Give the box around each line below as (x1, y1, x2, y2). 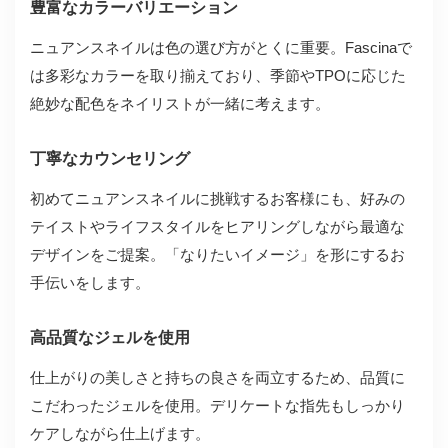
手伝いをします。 (30, 273, 150, 291)
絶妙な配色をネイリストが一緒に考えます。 (30, 94, 330, 112)
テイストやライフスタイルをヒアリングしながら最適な (30, 217, 405, 235)
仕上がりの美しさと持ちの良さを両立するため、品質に (30, 368, 405, 386)
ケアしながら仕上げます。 (30, 424, 210, 442)
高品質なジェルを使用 (30, 328, 190, 346)
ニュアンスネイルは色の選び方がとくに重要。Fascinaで (30, 38, 412, 56)
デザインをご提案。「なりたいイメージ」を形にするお (30, 245, 405, 263)
